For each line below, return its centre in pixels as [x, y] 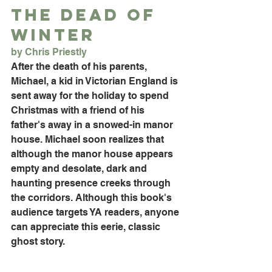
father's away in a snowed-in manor [93, 124]
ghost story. [38, 241]
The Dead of [87, 14]
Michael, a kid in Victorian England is [96, 81]
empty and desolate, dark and [80, 168]
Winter [53, 34]
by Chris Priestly [49, 52]
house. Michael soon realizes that [89, 139]
